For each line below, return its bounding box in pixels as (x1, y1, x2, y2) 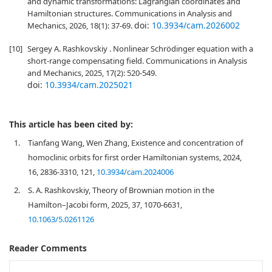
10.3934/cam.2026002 (152, 19, 240, 31)
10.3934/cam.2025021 (45, 79, 133, 90)
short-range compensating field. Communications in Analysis (27, 55, 247, 66)
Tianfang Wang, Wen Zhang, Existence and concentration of (28, 137, 243, 148)
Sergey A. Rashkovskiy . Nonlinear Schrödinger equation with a (27, 43, 253, 54)
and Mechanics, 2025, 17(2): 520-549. (27, 67, 157, 78)
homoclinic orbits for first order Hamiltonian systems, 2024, (28, 152, 242, 163)
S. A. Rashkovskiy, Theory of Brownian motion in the (28, 185, 214, 195)
